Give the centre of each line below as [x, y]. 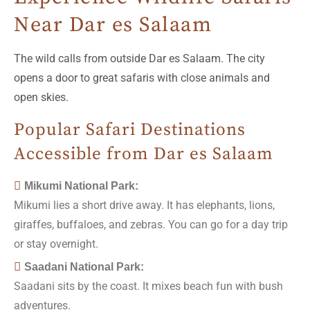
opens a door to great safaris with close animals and [142, 77]
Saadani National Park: [84, 266]
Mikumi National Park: [81, 185]
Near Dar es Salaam [113, 25]
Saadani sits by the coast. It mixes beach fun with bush [148, 286]
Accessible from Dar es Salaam [144, 154]
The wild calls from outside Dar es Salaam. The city [139, 58]
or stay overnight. [56, 244]
